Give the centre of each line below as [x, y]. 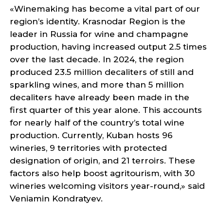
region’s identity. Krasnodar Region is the [98, 21]
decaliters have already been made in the [100, 97]
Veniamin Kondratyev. [56, 199]
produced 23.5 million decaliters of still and [102, 72]
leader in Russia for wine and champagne [99, 34]
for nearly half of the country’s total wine [97, 123]
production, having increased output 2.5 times [108, 47]
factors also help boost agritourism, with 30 [102, 173]
